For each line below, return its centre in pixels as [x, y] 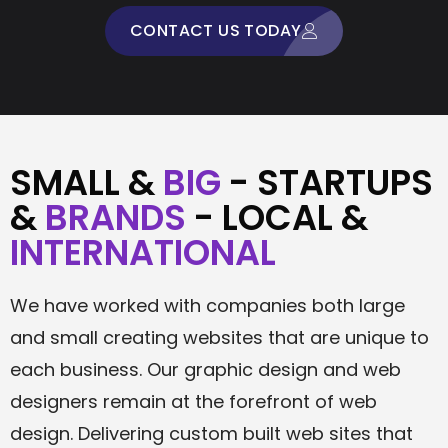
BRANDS [115, 217]
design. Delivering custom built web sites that [211, 433]
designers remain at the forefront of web [193, 401]
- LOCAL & [277, 217]
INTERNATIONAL [143, 252]
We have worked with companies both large [207, 305]
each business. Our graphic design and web [205, 369]
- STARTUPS [327, 182]
